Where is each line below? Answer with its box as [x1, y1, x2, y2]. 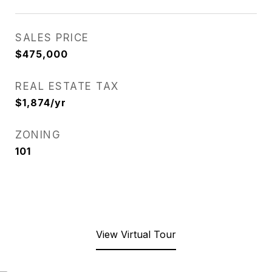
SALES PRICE [15, 32, 89, 44]
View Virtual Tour [96, 228, 176, 240]
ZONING [15, 129, 61, 141]
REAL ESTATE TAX [15, 80, 119, 92]
